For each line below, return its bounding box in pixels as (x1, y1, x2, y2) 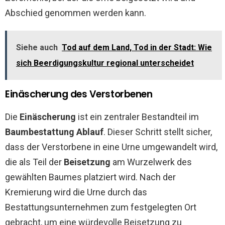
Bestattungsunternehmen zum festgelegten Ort (5, 202, 196, 212)
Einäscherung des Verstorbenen (5, 87, 153, 101)
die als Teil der (5, 157, 64, 167)
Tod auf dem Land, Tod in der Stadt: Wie (62, 43, 212, 52)
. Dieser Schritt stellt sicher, (103, 127, 212, 137)
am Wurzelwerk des (110, 157, 192, 167)
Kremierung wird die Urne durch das (5, 187, 147, 197)
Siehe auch (16, 43, 58, 52)
